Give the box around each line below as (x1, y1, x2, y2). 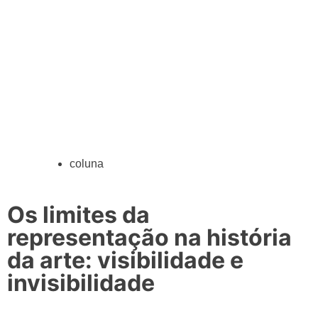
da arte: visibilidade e (7, 246, 243, 274)
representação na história (7, 224, 292, 251)
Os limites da (7, 201, 150, 229)
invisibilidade (7, 269, 155, 297)
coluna (70, 158, 104, 170)
